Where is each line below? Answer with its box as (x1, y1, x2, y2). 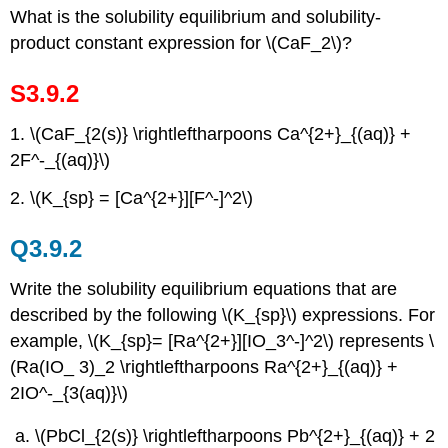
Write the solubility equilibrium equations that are (10, 279, 398, 300)
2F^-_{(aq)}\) (10, 149, 111, 170)
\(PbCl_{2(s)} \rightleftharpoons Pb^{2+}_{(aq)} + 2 (35, 425, 436, 446)
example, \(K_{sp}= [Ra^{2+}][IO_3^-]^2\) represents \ (10, 331, 435, 352)
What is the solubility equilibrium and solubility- (10, 6, 382, 27)
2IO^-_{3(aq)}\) (10, 383, 129, 404)
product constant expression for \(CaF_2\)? (10, 32, 353, 53)
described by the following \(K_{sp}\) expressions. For (10, 305, 436, 326)
